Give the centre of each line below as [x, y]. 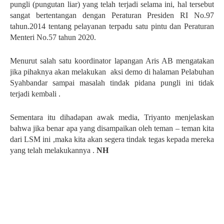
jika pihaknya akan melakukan [58, 72]
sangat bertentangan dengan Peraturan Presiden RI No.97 [112, 15]
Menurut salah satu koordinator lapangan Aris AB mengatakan [112, 61]
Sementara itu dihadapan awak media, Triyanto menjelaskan [112, 117]
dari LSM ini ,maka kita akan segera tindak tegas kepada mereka [112, 139]
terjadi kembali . [35, 94]
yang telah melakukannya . [53, 150]
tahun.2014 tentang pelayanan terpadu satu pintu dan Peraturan [112, 26]
